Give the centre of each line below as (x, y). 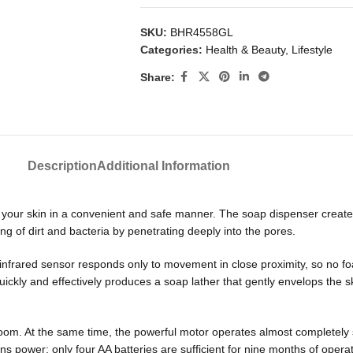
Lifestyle (312, 50)
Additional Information (163, 166)
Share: (157, 77)
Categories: (171, 50)
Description (62, 166)
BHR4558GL (201, 32)
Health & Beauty (245, 50)
